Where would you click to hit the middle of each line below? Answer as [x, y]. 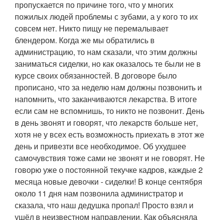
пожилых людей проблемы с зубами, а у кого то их [106, 16]
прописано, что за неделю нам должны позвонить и [108, 87]
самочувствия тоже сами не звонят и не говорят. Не [110, 158]
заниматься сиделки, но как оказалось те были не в [108, 63]
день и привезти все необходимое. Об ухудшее [100, 146]
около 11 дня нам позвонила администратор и [99, 193]
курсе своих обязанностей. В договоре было [96, 75]
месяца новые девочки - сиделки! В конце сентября [109, 181]
